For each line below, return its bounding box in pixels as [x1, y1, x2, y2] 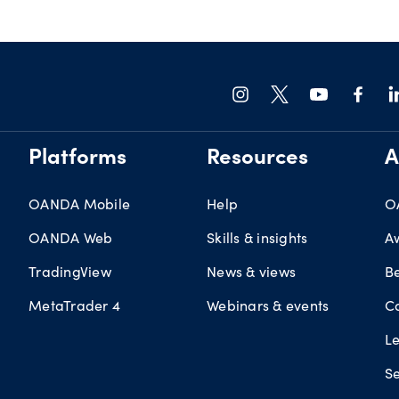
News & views [207, 261, 296, 281]
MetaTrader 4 [28, 295, 120, 314]
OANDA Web [28, 227, 113, 247]
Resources [207, 148, 308, 170]
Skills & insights [207, 227, 308, 247]
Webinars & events [207, 295, 330, 314]
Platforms [28, 148, 126, 170]
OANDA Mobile [28, 193, 130, 213]
